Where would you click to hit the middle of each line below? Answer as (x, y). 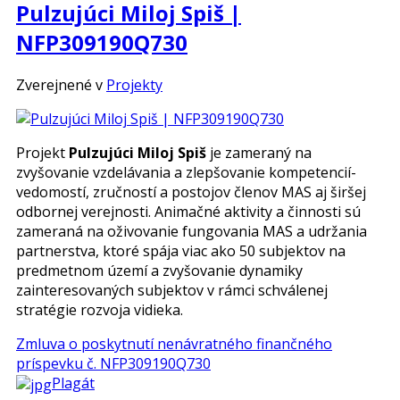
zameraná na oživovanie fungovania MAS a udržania (192, 232)
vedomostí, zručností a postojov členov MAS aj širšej (191, 192)
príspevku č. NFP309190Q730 (113, 364)
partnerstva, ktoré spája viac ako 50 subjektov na (181, 251)
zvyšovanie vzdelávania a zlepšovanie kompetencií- (186, 173)
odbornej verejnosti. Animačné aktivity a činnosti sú (188, 212)
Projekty (134, 85)
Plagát (73, 383)
